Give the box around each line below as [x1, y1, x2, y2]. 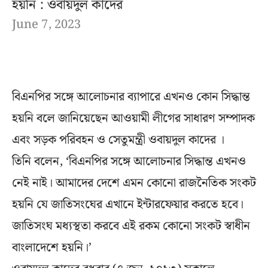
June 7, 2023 [12, 14, 81, 34]
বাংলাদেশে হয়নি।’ [12, 237, 92, 257]
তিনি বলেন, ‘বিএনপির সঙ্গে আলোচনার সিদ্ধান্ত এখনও [12, 151, 246, 171]
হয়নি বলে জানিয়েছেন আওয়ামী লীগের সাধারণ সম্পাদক [12, 108, 255, 128]
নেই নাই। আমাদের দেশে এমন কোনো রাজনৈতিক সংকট [12, 173, 256, 193]
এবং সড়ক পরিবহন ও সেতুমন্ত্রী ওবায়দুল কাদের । [12, 130, 224, 150]
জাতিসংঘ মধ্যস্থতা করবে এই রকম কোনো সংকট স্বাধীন [12, 216, 250, 236]
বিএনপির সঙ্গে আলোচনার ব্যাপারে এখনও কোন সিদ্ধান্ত [12, 87, 250, 106]
